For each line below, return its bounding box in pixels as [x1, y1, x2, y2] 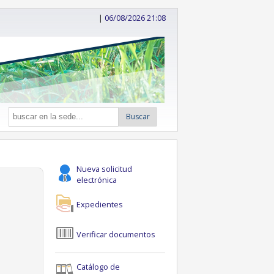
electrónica [76, 174, 117, 185]
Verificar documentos [76, 228, 155, 240]
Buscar [126, 111, 150, 122]
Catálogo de [76, 261, 120, 273]
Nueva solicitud [76, 163, 132, 174]
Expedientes [76, 198, 123, 210]
